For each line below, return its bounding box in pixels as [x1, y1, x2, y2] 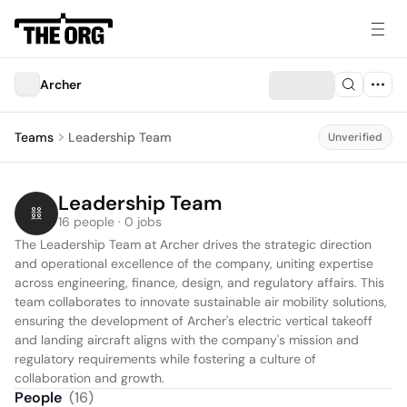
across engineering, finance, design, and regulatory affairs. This [15, 274, 384, 291]
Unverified [327, 130, 382, 144]
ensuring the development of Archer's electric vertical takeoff [15, 313, 372, 329]
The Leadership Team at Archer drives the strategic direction [15, 236, 372, 253]
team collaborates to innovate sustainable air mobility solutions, [15, 293, 387, 310]
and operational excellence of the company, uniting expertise [15, 255, 373, 272]
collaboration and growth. [15, 370, 164, 386]
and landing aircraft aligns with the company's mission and [15, 332, 359, 348]
